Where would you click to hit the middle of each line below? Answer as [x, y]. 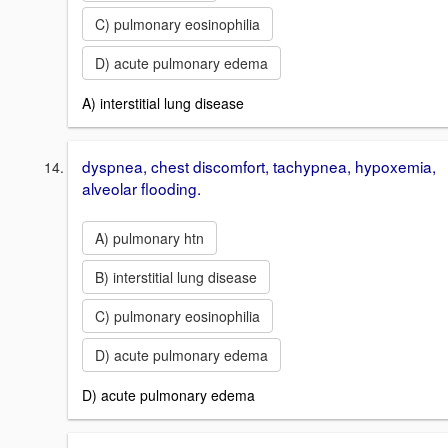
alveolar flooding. [141, 187]
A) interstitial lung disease [163, 102]
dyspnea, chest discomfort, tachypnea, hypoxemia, [259, 165]
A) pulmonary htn [149, 237]
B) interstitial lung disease [176, 276]
